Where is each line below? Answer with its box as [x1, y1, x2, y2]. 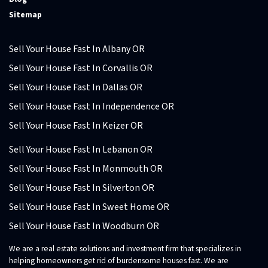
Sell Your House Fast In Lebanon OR [9, 143, 153, 157]
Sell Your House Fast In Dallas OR [9, 81, 142, 95]
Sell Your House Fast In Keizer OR [9, 119, 143, 133]
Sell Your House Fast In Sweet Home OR [9, 200, 169, 214]
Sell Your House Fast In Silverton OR [9, 181, 154, 195]
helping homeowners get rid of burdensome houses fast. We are [9, 255, 229, 267]
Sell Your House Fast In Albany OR [9, 42, 145, 56]
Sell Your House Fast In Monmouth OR [9, 162, 163, 176]
